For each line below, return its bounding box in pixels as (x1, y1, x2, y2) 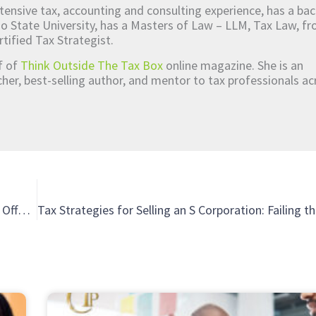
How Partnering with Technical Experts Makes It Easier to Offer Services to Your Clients (18, 202, 30, 219)
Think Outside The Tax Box (20, 56, 163, 73)
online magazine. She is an (163, 56, 303, 73)
